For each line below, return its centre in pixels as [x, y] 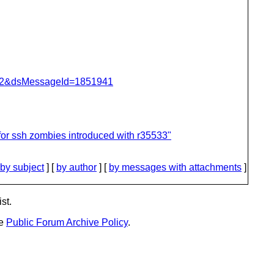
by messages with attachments [175, 167]
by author [76, 167]
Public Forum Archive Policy [67, 222]
